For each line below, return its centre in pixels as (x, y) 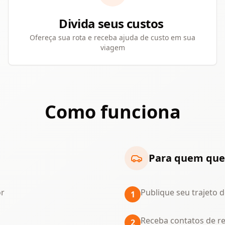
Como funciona (113, 112)
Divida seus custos (113, 23)
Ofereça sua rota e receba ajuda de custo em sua (113, 37)
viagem (113, 47)
